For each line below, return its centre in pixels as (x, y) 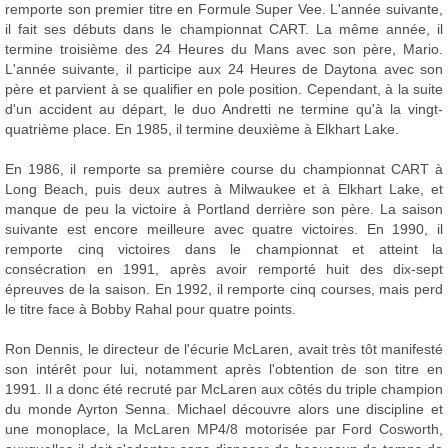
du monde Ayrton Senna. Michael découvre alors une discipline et (224, 409)
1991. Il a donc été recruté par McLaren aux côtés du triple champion (224, 389)
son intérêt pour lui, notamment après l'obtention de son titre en (224, 369)
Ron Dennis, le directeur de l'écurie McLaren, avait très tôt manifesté (224, 349)
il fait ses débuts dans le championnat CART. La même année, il (224, 29)
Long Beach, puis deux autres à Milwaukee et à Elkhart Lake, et (224, 189)
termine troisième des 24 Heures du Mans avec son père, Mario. (224, 49)
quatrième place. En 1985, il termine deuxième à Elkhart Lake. (202, 129)
